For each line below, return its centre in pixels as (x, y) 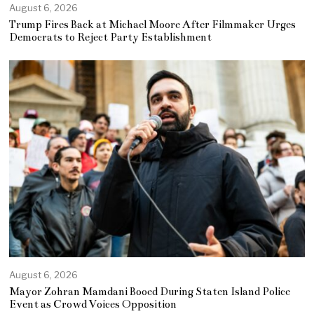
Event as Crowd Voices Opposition (93, 305)
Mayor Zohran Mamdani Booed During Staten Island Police (150, 292)
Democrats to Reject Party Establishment (111, 37)
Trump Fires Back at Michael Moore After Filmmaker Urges (153, 25)
